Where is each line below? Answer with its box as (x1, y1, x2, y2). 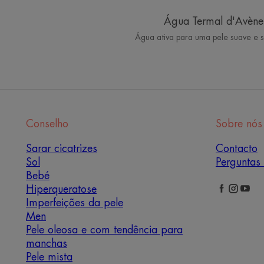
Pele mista (26, 252, 72, 263)
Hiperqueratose (26, 184, 97, 195)
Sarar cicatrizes (26, 143, 97, 154)
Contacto (215, 143, 258, 154)
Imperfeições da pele (26, 197, 123, 209)
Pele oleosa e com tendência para (26, 225, 183, 236)
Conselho (26, 118, 68, 130)
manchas (26, 238, 67, 249)
